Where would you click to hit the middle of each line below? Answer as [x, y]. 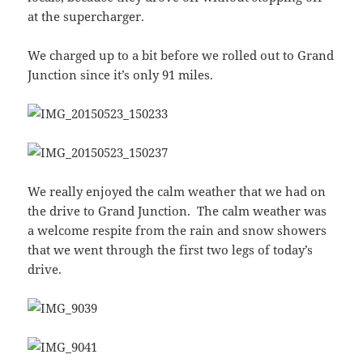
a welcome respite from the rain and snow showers [177, 231]
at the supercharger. [86, 17]
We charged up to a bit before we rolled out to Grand [181, 56]
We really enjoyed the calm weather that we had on [177, 192]
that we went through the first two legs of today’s [171, 250]
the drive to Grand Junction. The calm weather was [177, 211]
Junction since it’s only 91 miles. [121, 75]
